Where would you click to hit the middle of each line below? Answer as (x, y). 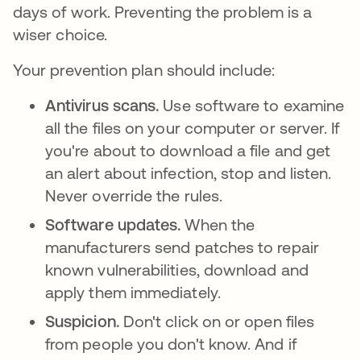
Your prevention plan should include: (144, 70)
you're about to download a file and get (188, 150)
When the (220, 224)
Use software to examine (254, 105)
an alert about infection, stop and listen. (189, 173)
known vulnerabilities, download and (177, 270)
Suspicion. (84, 321)
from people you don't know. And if (171, 344)
